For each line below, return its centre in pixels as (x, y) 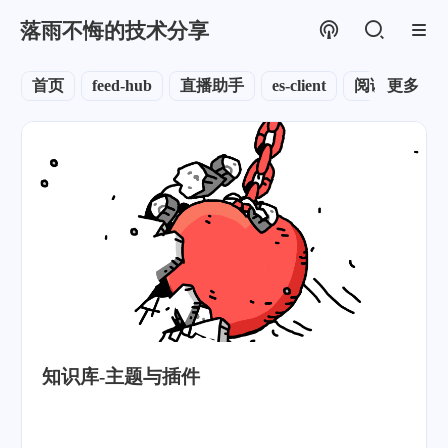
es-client (299, 85)
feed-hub (122, 85)
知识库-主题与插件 (121, 376)
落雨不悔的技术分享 (114, 30)
